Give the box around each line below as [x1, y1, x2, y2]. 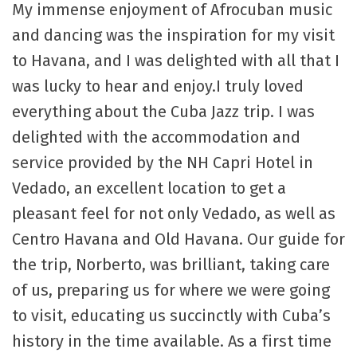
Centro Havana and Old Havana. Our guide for [12, 229, 345, 249]
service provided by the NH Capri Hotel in [12, 153, 313, 173]
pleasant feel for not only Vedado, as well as [12, 204, 335, 224]
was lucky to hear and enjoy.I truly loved [12, 76, 304, 96]
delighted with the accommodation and [12, 127, 300, 147]
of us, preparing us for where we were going [12, 280, 330, 300]
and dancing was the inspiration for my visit [12, 25, 335, 45]
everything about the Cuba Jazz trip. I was [12, 102, 315, 122]
